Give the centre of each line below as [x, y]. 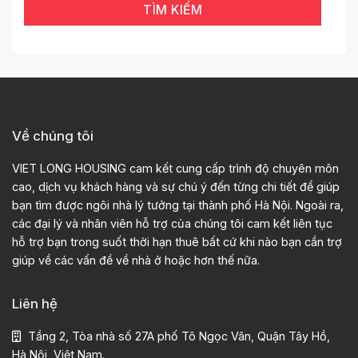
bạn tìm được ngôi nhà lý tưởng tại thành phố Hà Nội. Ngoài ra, [178, 205]
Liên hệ [35, 304]
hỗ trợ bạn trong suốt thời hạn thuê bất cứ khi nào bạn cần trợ [177, 242]
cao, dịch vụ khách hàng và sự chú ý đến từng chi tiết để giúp [176, 187]
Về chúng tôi [53, 136]
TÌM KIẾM [173, 10]
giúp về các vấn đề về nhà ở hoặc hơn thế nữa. [136, 261]
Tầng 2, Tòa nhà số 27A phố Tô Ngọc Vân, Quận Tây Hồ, [179, 336]
